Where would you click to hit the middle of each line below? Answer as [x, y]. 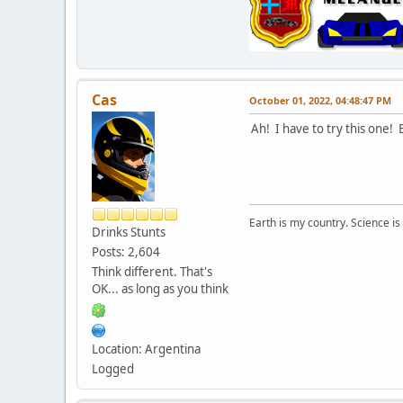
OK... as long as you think [160, 289]
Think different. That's [152, 272]
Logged [113, 369]
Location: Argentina [146, 349]
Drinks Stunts [129, 233]
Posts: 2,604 [126, 252]
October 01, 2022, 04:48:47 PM [320, 101]
